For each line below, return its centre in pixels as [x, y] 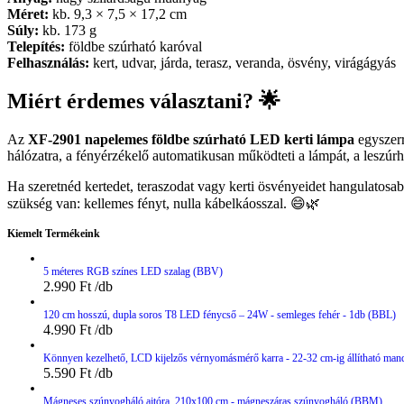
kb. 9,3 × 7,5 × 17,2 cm [118, 14]
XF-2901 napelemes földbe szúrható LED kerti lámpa [191, 140]
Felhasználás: [48, 63]
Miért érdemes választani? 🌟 [144, 101]
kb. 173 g [68, 31]
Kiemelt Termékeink [54, 234]
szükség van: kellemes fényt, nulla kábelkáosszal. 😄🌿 [164, 204]
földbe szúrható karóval [133, 47]
